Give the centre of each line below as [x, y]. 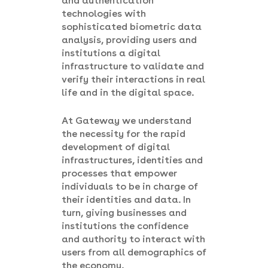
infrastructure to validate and [133, 66]
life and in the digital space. [128, 92]
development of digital [116, 147]
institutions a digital [111, 53]
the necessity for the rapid [124, 134]
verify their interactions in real [133, 79]
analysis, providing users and [129, 40]
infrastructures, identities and [132, 160]
